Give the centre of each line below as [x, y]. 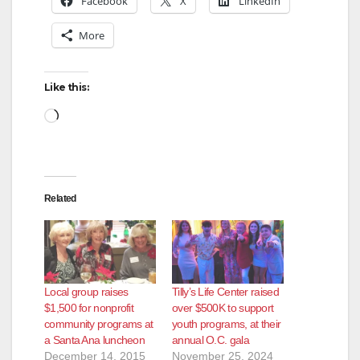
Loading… [91, 114]
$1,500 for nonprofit [89, 307]
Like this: [66, 87]
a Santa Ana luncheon [95, 340]
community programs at [99, 323]
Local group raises [86, 291]
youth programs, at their [227, 323]
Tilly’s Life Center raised [225, 291]
